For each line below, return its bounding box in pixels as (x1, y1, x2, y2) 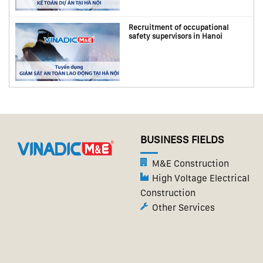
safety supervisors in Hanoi (129, 31, 223, 41)
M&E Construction (152, 158, 229, 170)
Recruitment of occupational (129, 22, 229, 32)
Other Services (152, 202, 215, 214)
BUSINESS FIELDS (140, 133, 224, 146)
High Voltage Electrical (152, 173, 249, 184)
